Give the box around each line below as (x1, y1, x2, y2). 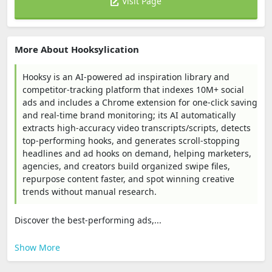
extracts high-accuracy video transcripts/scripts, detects (22, 122, 251, 134)
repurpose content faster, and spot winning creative (22, 173, 234, 185)
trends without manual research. (22, 186, 157, 197)
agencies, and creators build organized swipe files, (22, 160, 230, 172)
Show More (15, 242, 60, 253)
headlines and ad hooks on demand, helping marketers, (22, 148, 251, 159)
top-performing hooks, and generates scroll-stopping (22, 135, 240, 146)
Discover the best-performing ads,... (15, 214, 161, 226)
